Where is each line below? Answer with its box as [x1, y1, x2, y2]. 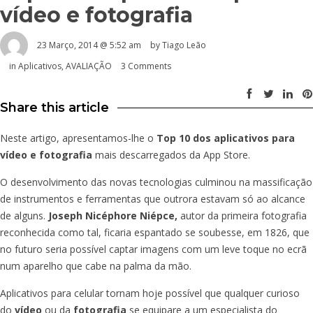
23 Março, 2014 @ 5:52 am [37, 38, 141, 51]
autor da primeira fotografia [177, 208, 307, 222]
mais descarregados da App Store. [92, 147, 250, 161]
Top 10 [156, 131, 190, 145]
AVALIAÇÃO [66, 59, 112, 72]
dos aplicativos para [193, 131, 295, 145]
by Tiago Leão [150, 38, 206, 51]
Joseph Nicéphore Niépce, [48, 208, 177, 222]
